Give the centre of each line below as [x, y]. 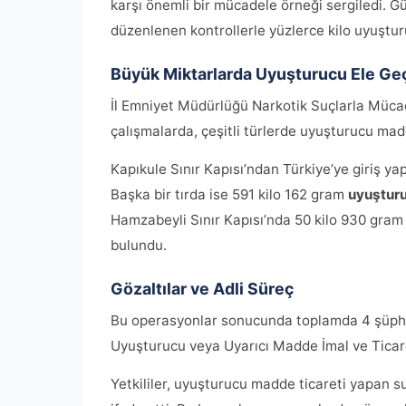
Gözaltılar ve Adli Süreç [202, 289]
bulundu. [139, 246]
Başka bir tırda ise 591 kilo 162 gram [229, 195]
